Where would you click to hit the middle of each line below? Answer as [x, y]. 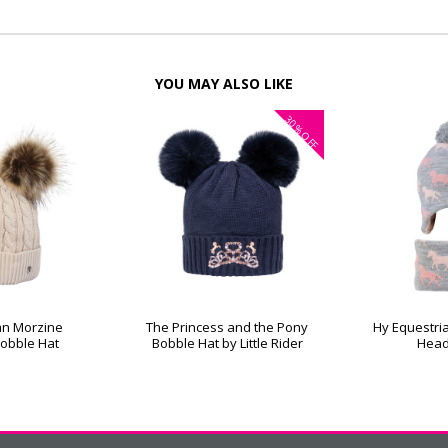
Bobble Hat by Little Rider [227, 342]
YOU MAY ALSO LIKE [224, 83]
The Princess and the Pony [227, 326]
